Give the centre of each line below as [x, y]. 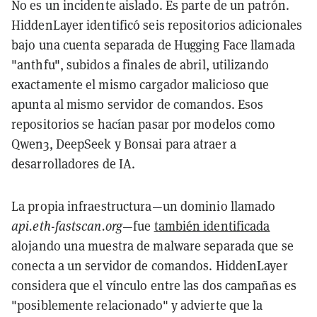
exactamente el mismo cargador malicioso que [140, 84]
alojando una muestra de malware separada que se [152, 246]
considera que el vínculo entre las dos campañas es [154, 285]
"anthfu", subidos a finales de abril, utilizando [140, 64]
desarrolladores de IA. [74, 163]
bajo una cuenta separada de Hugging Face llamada [153, 45]
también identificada [212, 226]
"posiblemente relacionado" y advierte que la [137, 305]
